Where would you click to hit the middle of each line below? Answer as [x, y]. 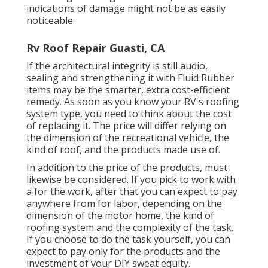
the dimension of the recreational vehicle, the [128, 137]
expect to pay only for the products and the [123, 251]
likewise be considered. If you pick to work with [131, 179]
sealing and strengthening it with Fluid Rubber [130, 77]
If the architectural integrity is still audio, [117, 66]
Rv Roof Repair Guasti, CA [95, 48]
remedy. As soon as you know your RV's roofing [133, 101]
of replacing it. [58, 125]
